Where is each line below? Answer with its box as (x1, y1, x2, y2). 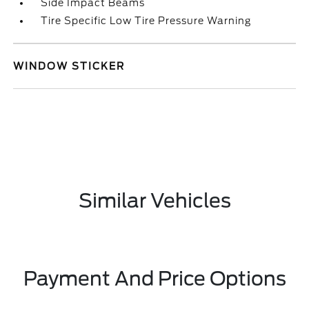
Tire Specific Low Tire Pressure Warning (41, 15, 252, 26)
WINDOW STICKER (13, 61, 126, 72)
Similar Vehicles (78, 189, 231, 212)
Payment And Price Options (23, 267, 286, 290)
